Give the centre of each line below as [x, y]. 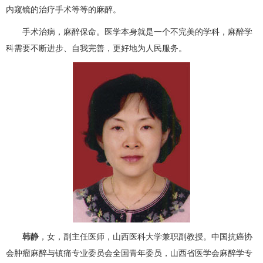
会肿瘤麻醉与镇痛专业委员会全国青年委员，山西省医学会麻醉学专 [129, 253]
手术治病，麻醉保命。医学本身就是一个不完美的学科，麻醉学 [129, 32]
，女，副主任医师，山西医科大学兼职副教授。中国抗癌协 [146, 237]
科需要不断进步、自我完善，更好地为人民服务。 [96, 48]
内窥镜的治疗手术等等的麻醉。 [63, 9]
